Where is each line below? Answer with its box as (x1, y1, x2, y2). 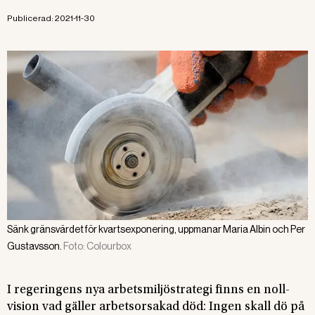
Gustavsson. (7, 240, 62, 252)
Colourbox (86, 240, 131, 252)
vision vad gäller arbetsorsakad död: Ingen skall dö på (7, 300, 304, 314)
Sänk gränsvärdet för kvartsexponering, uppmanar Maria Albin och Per (7, 223, 305, 235)
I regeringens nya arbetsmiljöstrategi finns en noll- (7, 283, 290, 297)
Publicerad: (7, 13, 55, 23)
